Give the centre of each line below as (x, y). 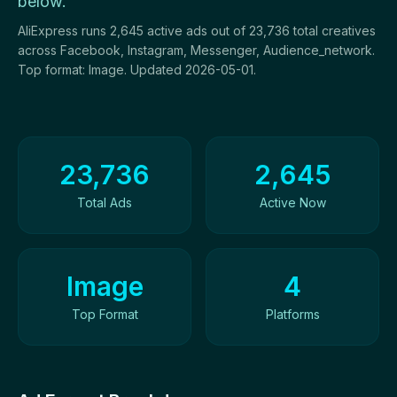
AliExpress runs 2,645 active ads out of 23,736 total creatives (197, 31)
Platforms (292, 314)
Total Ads (105, 202)
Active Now (292, 202)
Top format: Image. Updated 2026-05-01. (137, 70)
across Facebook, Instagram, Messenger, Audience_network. (196, 50)
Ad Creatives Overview (93, 146)
